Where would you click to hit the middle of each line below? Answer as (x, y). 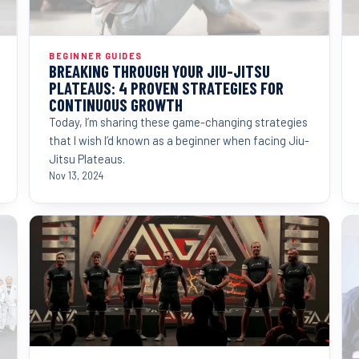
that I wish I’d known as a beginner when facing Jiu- (179, 140)
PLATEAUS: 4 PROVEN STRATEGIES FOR (166, 87)
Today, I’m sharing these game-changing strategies (178, 121)
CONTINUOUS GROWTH (116, 104)
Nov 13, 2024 (76, 175)
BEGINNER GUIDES (96, 55)
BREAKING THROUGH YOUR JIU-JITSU (159, 71)
